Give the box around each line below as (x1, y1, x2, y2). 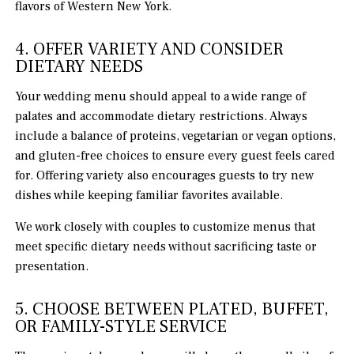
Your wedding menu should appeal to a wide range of (15, 88, 307, 105)
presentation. (15, 258, 89, 275)
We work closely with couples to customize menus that (15, 219, 316, 235)
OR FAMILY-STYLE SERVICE (15, 315, 228, 338)
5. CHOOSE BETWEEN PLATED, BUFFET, (15, 298, 330, 321)
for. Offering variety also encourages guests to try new (15, 168, 314, 184)
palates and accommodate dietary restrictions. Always (15, 108, 308, 125)
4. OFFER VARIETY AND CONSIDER (15, 38, 284, 61)
